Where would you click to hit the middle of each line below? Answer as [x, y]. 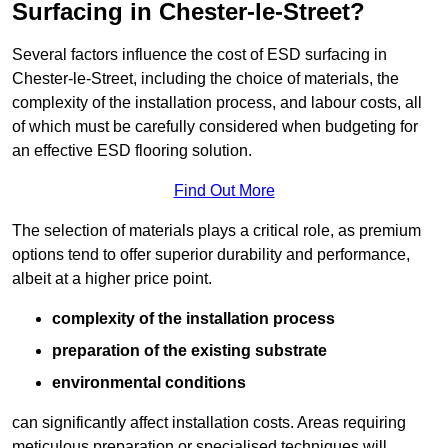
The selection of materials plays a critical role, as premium [216, 231]
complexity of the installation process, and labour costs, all [217, 103]
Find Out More [224, 191]
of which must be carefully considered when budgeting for [215, 127]
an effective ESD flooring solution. [132, 151]
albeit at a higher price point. [112, 279]
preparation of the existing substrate [189, 351]
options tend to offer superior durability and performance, [211, 255]
